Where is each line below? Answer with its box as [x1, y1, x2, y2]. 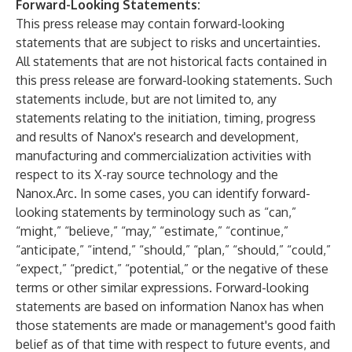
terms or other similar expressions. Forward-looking [16, 280, 309, 295]
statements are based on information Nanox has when [16, 299, 324, 314]
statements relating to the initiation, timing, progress [16, 110, 316, 126]
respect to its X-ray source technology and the [16, 167, 278, 182]
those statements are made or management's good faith [16, 317, 335, 333]
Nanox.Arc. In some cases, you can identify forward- [16, 185, 310, 201]
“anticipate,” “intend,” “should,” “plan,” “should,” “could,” [16, 242, 331, 258]
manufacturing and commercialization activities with [16, 148, 311, 163]
